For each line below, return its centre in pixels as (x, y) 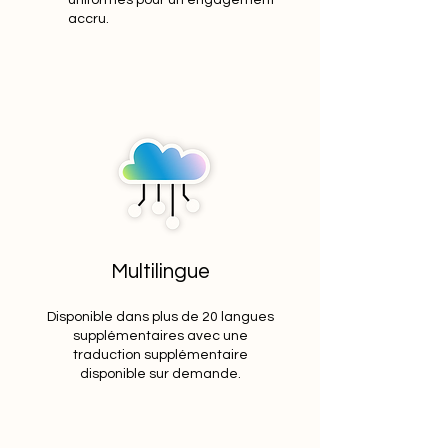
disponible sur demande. (160, 374)
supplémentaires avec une (160, 336)
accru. (88, 19)
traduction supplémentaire (160, 355)
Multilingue (160, 271)
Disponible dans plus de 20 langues (160, 317)
